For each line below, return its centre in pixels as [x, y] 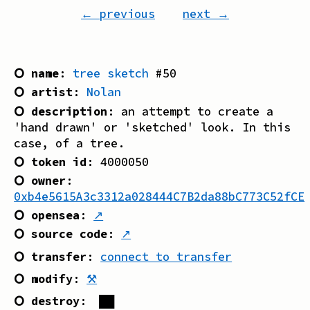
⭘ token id [51, 162]
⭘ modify [44, 279]
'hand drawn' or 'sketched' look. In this [153, 127]
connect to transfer [166, 257]
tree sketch [111, 74]
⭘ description [61, 111]
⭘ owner [40, 180]
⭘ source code [61, 234]
